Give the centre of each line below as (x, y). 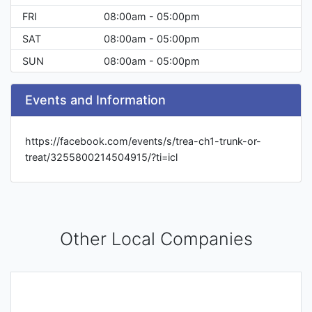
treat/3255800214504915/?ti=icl (101, 157)
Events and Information (95, 100)
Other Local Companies (156, 239)
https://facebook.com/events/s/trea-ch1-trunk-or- (143, 141)
